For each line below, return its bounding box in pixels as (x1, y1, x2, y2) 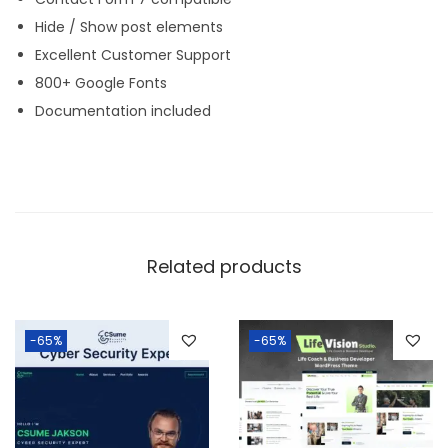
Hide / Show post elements (35, 17, 223, 38)
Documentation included (35, 101, 211, 122)
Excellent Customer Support (35, 45, 231, 66)
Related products (146, 254, 302, 280)
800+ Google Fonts (35, 73, 167, 94)
